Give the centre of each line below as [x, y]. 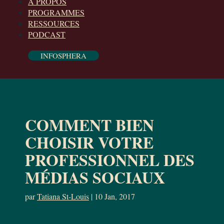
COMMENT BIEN [89, 125]
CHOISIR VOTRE [89, 142]
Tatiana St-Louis [63, 196]
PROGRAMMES [56, 12]
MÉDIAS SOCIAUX [95, 177]
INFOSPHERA [63, 55]
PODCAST [47, 34]
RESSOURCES [54, 23]
